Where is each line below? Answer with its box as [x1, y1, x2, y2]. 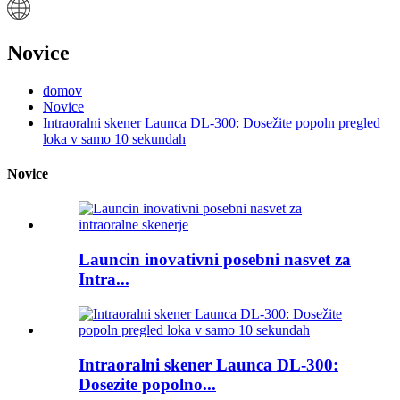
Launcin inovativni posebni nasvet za [79, 250, 351, 270]
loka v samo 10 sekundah [43, 130, 186, 146]
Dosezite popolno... [79, 374, 216, 394]
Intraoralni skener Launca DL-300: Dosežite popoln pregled [43, 114, 380, 130]
